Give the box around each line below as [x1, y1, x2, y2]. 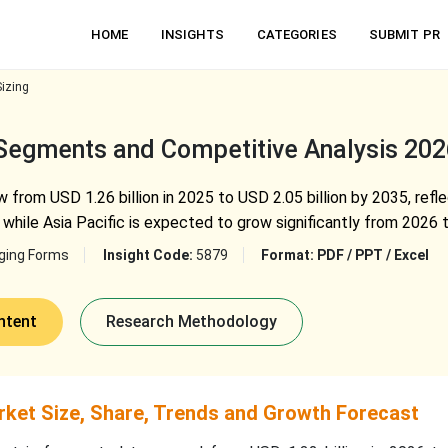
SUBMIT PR [368, 27, 440, 42]
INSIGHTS [160, 27, 225, 42]
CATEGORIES [256, 27, 337, 42]
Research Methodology [105, 312, 277, 331]
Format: [260, 247, 317, 263]
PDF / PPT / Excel [316, 247, 429, 263]
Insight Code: [102, 247, 196, 263]
